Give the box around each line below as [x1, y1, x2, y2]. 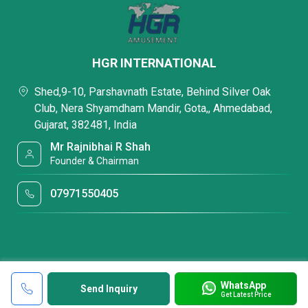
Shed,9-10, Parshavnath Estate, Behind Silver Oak [34, 85, 271, 98]
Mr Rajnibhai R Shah [50, 140, 151, 153]
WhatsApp [220, 279, 266, 291]
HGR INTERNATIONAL [91, 56, 217, 70]
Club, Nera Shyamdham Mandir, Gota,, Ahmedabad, [34, 102, 272, 115]
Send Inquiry [80, 283, 137, 294]
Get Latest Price [220, 290, 272, 298]
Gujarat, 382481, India [34, 118, 137, 131]
